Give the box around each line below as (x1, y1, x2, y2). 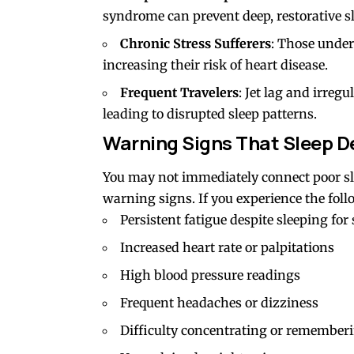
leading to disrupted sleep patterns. (103, 106, 317, 122)
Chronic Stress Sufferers (120, 36, 271, 52)
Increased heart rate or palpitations (120, 239, 334, 255)
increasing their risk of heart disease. (103, 57, 328, 73)
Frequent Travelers (120, 85, 239, 101)
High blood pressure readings (120, 266, 300, 283)
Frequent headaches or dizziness (120, 294, 318, 311)
